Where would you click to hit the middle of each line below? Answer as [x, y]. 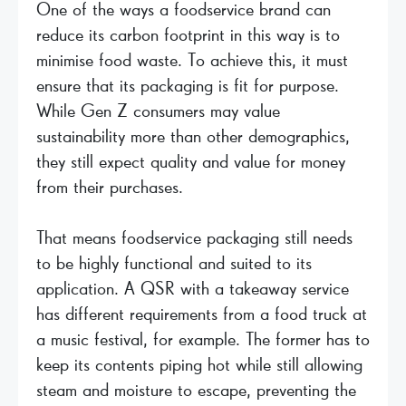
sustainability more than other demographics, [193, 136]
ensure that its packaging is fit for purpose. [188, 86]
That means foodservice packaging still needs [194, 238]
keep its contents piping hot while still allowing [199, 365]
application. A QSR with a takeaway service [193, 289]
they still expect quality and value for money [191, 162]
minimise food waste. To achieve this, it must [192, 60]
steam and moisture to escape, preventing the [196, 390]
